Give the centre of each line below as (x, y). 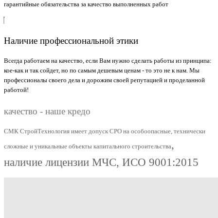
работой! (16, 90)
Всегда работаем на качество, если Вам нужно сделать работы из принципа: (108, 61)
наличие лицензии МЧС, (63, 162)
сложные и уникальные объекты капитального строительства (88, 146)
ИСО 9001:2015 (160, 162)
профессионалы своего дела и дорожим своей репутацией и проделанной (104, 80)
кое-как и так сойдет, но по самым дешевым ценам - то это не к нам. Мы (102, 71)
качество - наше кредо (47, 111)
